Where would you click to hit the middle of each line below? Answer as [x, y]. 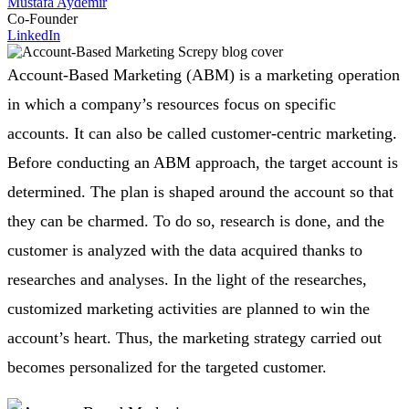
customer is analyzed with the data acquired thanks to [185, 250]
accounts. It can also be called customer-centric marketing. [202, 133]
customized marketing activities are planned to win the [189, 308]
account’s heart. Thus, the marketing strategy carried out [194, 337]
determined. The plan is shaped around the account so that [200, 191]
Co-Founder [42, 18]
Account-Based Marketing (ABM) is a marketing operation [204, 74]
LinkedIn [34, 35]
